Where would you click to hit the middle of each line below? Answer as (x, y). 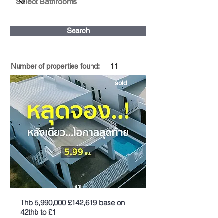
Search (78, 30)
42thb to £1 (38, 212)
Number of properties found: (55, 66)
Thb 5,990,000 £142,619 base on (73, 203)
